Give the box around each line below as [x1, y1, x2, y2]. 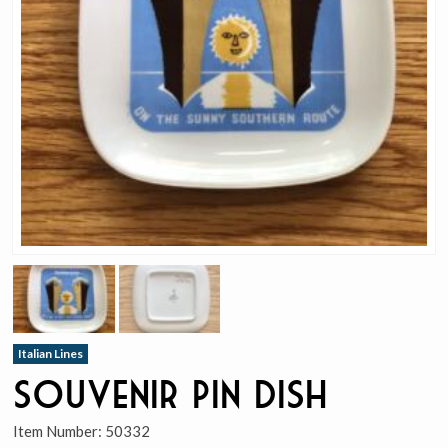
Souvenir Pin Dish [13, 372, 328, 415]
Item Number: [13, 421, 106, 440]
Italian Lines [18, 345, 84, 361]
